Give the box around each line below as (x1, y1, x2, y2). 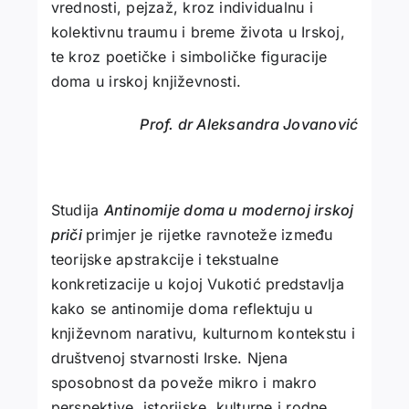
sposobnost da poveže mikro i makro (50, 373, 317, 393)
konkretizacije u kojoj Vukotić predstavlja (50, 275, 344, 294)
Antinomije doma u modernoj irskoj (103, 201, 354, 220)
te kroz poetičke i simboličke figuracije (50, 47, 328, 67)
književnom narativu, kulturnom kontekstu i (50, 324, 355, 343)
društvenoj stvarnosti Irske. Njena (50, 349, 288, 368)
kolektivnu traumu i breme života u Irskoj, (50, 23, 345, 42)
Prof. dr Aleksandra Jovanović (140, 115, 359, 134)
